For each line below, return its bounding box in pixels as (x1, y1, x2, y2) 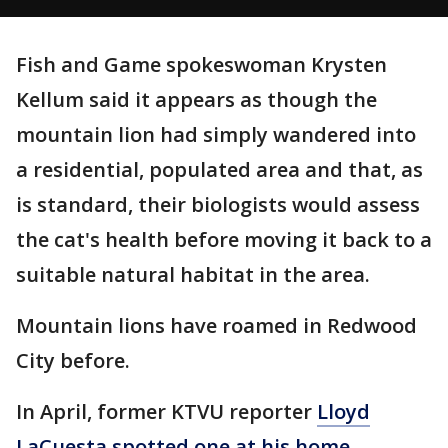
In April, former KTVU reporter (16, 398, 317, 425)
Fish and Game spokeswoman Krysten (16, 51, 387, 78)
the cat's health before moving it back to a (16, 226, 432, 253)
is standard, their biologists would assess (16, 191, 420, 218)
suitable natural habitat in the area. (16, 261, 370, 288)
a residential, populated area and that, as (16, 156, 423, 183)
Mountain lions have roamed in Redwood (16, 312, 417, 339)
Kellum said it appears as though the (16, 86, 377, 113)
